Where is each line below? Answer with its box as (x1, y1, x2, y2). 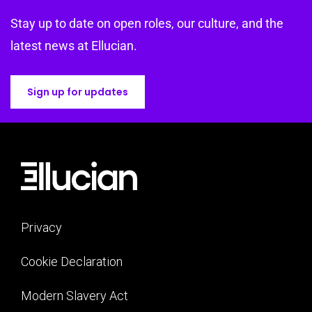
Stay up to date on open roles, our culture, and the (10, 16, 283, 31)
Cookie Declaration (21, 254, 123, 270)
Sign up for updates (27, 85, 128, 100)
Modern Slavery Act (21, 288, 128, 304)
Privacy (21, 220, 62, 235)
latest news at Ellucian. (10, 38, 137, 54)
